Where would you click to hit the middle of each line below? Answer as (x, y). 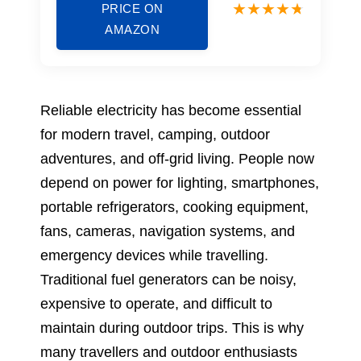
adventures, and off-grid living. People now (177, 158)
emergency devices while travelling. (154, 255)
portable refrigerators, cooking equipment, (174, 207)
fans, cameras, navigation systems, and (168, 231)
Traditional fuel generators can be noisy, (168, 279)
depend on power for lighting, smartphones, (180, 183)
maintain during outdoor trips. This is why (172, 328)
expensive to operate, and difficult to (156, 303)
